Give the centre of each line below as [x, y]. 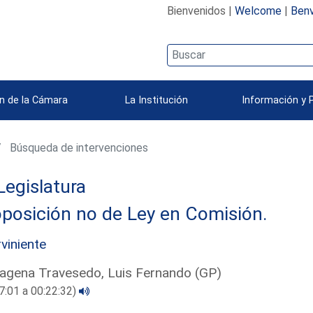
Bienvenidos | [201, 10]
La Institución [156, 100]
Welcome [258, 10]
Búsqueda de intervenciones [78, 147]
